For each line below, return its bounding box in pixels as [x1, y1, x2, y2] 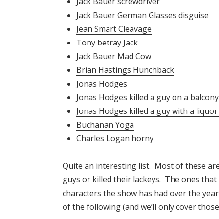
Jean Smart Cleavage [76, 23, 152, 35]
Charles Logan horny [76, 133, 153, 144]
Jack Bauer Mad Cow [76, 51, 151, 62]
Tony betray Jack [76, 37, 138, 48]
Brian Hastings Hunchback [76, 65, 174, 76]
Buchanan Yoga [76, 119, 134, 131]
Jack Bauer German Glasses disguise [76, 10, 209, 21]
